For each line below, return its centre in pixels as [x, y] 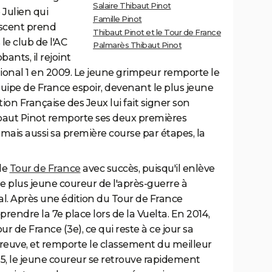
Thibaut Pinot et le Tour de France [157, 32]
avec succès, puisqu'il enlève [148, 169]
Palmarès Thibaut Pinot [137, 45]
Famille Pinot [117, 19]
